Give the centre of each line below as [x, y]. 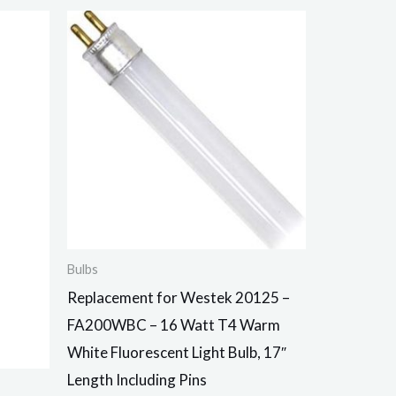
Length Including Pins [137, 379]
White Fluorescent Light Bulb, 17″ [177, 352]
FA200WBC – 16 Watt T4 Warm [174, 324]
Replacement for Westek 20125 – [179, 297]
